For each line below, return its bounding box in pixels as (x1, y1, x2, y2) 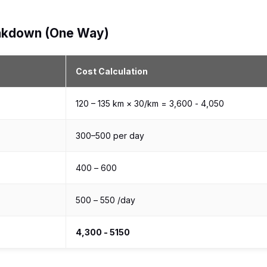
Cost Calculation (76, 66, 148, 76)
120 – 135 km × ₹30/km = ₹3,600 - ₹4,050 (76, 98, 224, 108)
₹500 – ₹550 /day (76, 195, 135, 205)
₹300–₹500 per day (76, 131, 144, 141)
